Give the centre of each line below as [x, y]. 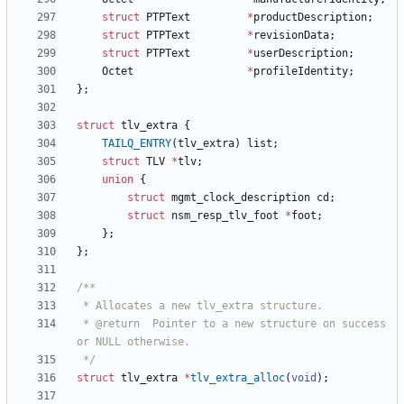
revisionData [291, 36]
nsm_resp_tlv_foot [225, 216]
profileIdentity [301, 72]
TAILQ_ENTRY [137, 144]
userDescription [301, 54]
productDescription [310, 18]
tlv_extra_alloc [238, 378]
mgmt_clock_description [241, 198]
